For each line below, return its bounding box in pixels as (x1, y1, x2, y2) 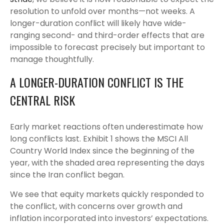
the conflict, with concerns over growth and (10, 200, 182, 212)
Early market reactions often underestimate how (10, 121, 203, 132)
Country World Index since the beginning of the (10, 145, 194, 156)
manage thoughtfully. (10, 53, 94, 65)
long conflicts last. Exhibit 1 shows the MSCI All (10, 133, 188, 144)
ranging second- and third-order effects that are (10, 29, 204, 41)
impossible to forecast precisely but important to (10, 41, 205, 53)
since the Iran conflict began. (10, 169, 124, 180)
